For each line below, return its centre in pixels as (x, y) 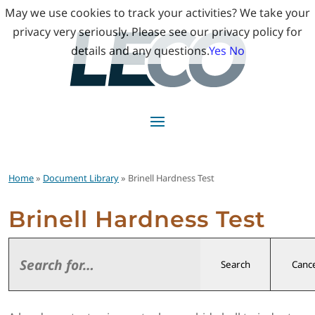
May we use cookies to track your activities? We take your (157, 13)
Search (235, 264)
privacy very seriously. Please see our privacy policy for (157, 32)
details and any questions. (140, 51)
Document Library (81, 178)
